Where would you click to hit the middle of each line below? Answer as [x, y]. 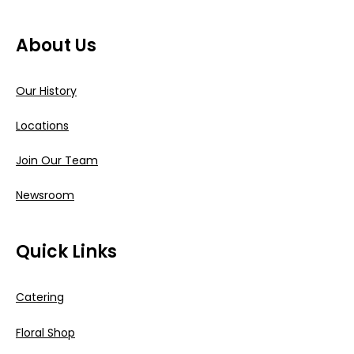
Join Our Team [57, 161]
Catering [40, 298]
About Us [56, 45]
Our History [46, 90]
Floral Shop [45, 332]
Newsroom [45, 196]
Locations [42, 126]
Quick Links [66, 252]
